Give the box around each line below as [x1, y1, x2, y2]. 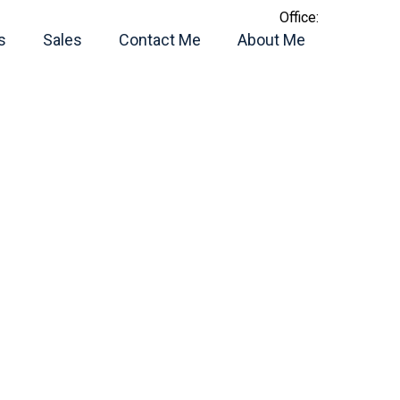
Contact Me [119, 30, 201, 49]
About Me [237, 30, 305, 49]
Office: [279, 9, 319, 26]
